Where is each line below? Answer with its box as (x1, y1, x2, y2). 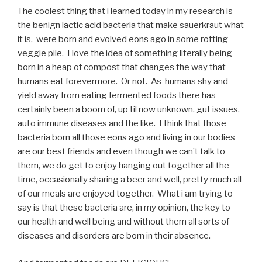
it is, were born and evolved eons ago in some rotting (18, 34, 228, 45)
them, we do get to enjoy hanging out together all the (18, 160, 229, 171)
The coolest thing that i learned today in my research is (18, 6, 233, 17)
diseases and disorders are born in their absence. (18, 230, 214, 242)
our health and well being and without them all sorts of (18, 216, 229, 227)
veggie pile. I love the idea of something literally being (18, 48, 232, 59)
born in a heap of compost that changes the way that (18, 62, 226, 73)
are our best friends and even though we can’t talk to (18, 146, 225, 157)
